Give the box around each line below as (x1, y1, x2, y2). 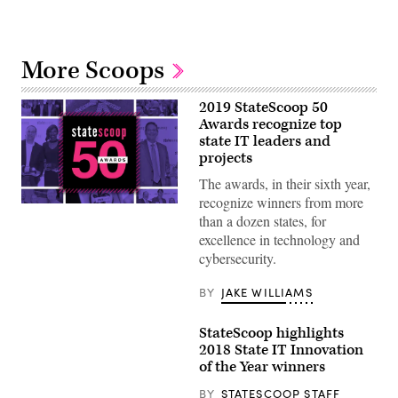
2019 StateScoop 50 (199, 97, 328, 117)
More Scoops (21, 53, 170, 87)
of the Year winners (199, 356, 325, 377)
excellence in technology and (199, 229, 360, 249)
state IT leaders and (199, 131, 330, 151)
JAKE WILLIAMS (220, 283, 313, 300)
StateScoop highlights (199, 322, 344, 343)
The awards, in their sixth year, (199, 173, 370, 193)
